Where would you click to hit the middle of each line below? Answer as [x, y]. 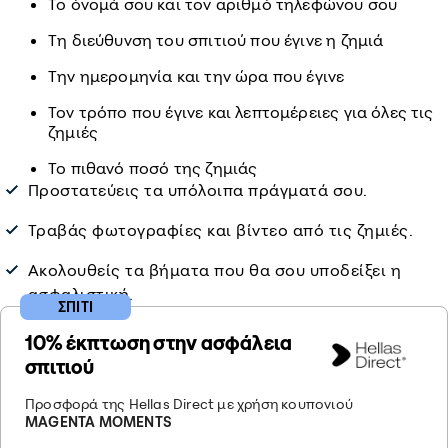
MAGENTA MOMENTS [98, 421]
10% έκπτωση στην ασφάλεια [159, 342]
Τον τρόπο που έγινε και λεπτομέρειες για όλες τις [241, 112]
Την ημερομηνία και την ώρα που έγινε [196, 76]
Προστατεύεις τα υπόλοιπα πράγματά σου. [198, 190]
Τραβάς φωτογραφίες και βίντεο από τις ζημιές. [221, 230]
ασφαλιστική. [81, 294]
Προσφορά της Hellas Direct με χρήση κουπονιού [189, 403]
